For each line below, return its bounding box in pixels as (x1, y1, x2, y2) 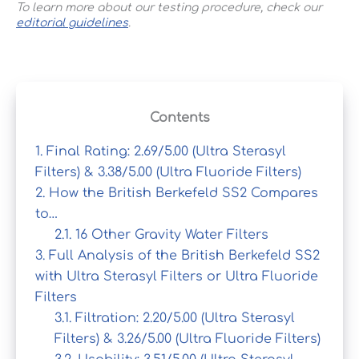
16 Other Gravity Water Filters (71, 227, 268, 242)
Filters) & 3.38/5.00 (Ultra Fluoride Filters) (35, 164, 301, 179)
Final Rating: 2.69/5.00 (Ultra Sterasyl (42, 143, 286, 159)
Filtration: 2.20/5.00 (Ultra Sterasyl (71, 310, 295, 325)
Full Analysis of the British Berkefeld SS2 (45, 248, 320, 263)
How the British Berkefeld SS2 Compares (45, 185, 318, 200)
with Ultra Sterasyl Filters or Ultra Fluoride (35, 268, 318, 284)
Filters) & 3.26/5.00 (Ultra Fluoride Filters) (54, 331, 321, 346)
